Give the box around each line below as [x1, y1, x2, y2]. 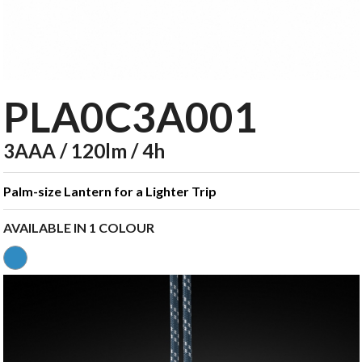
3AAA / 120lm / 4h [2, 139, 165, 162]
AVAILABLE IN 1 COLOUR [2, 220, 154, 235]
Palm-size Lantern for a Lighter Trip [2, 183, 217, 199]
